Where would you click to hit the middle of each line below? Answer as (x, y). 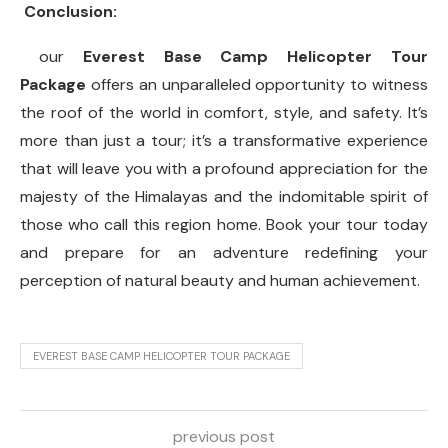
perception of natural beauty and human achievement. (220, 281)
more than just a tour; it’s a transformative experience (224, 141)
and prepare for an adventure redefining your (224, 253)
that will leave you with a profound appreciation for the (224, 169)
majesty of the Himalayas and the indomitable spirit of (224, 197)
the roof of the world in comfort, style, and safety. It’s (224, 113)
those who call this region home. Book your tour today (224, 225)
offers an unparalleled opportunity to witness (257, 85)
